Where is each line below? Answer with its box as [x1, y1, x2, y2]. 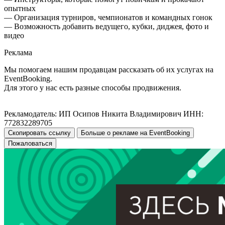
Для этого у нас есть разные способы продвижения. [4, 83, 181, 92]
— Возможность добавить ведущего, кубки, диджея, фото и [4, 22, 209, 31]
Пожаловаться [8, 139, 52, 147]
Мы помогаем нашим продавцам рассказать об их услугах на [4, 65, 213, 74]
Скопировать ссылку [8, 129, 71, 137]
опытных [4, 4, 36, 13]
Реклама [4, 48, 32, 57]
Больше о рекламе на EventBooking [81, 129, 190, 137]
